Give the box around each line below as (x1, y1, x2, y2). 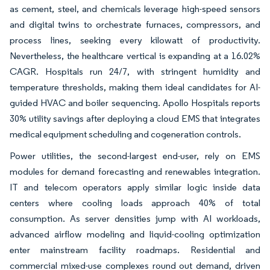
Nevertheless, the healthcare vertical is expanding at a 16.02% (10, 50, 260, 62)
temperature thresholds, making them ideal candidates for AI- (10, 81, 260, 93)
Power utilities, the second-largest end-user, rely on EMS (10, 150, 260, 162)
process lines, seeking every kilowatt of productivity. (10, 34, 260, 46)
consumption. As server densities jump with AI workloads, (10, 213, 260, 225)
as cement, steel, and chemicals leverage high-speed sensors (10, 3, 260, 15)
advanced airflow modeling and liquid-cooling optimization (10, 228, 260, 240)
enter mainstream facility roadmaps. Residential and (10, 244, 260, 256)
